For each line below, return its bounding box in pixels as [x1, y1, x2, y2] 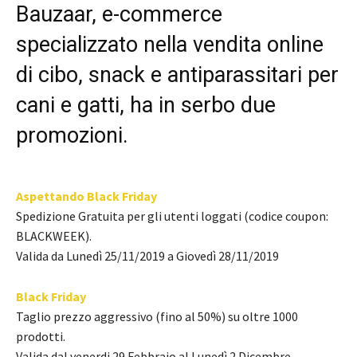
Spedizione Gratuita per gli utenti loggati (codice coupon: [16, 207, 328, 224]
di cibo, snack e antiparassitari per [16, 61, 339, 88]
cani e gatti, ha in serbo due [16, 92, 276, 118]
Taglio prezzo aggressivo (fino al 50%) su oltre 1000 [16, 308, 298, 324]
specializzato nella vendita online [16, 31, 324, 57]
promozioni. [16, 122, 128, 148]
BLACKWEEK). [16, 227, 92, 244]
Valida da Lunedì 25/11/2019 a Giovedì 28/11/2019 [16, 247, 279, 264]
